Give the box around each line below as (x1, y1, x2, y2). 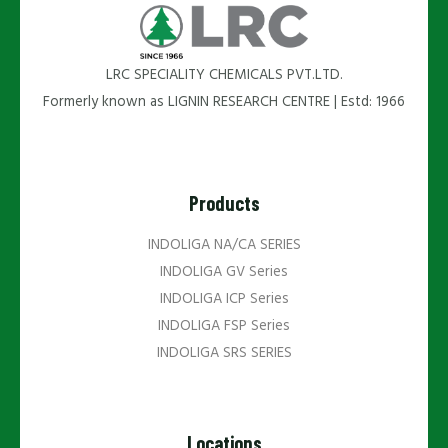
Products (188, 190, 260, 215)
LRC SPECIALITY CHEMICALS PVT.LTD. (105, 63, 343, 87)
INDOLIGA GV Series (160, 260, 288, 284)
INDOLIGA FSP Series (158, 314, 290, 338)
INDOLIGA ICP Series (159, 287, 289, 311)
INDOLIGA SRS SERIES (156, 341, 292, 365)
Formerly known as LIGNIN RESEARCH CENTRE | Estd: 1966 (43, 90, 405, 114)
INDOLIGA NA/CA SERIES (147, 233, 301, 257)
